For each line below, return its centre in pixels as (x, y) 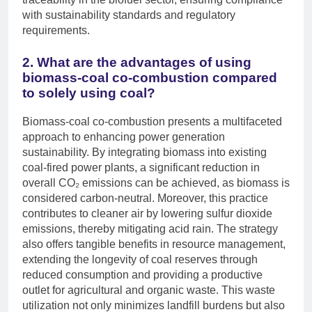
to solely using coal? (89, 93)
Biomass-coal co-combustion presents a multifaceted (152, 122)
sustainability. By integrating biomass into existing (145, 153)
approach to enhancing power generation (124, 137)
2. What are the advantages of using (137, 63)
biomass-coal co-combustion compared (150, 78)
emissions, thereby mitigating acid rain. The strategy (150, 229)
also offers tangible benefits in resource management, (154, 244)
